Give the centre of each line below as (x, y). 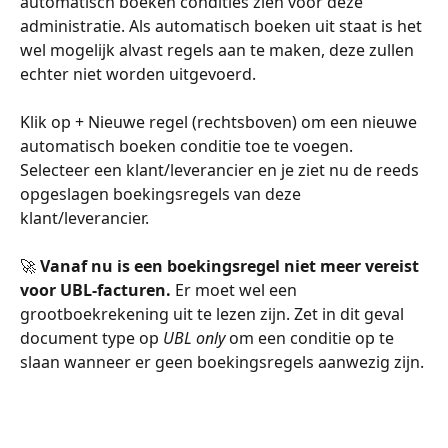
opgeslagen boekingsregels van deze (162, 194)
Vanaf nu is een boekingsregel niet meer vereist (231, 266)
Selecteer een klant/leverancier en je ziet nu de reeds (221, 170)
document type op (91, 338)
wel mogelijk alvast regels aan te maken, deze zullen (219, 49)
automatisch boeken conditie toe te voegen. (188, 146)
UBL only (194, 338)
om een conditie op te (311, 338)
